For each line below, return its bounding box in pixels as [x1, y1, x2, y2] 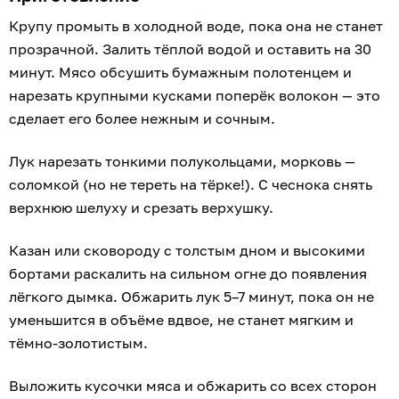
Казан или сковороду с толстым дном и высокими [9, 240, 365, 259]
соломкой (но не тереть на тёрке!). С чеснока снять [9, 175, 372, 193]
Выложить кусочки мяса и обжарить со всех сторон [9, 376, 377, 395]
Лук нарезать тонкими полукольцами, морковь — [9, 151, 355, 170]
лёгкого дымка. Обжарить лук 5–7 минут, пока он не [9, 287, 374, 305]
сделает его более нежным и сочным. [9, 109, 279, 127]
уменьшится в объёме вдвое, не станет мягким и [9, 310, 354, 329]
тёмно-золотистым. [9, 333, 151, 352]
